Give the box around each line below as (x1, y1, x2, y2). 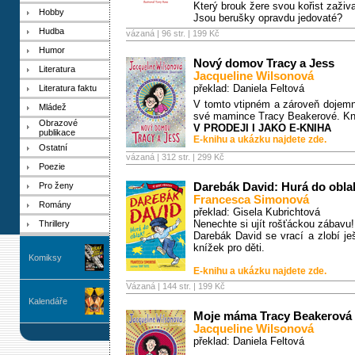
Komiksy (29, 253, 62, 262)
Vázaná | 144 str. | (126, 281, 198, 291)
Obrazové (39, 118, 78, 128)
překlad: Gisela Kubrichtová (193, 206, 320, 218)
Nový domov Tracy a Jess (193, 57, 334, 70)
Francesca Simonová (193, 193, 309, 206)
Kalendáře (29, 296, 67, 306)
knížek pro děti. (193, 242, 265, 254)
